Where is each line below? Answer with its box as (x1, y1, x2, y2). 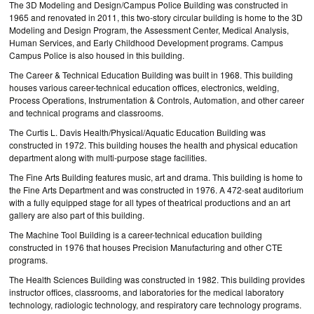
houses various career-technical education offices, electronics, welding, (9, 81, 279, 93)
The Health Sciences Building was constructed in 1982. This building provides (9, 273, 305, 285)
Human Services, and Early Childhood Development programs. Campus (9, 36, 283, 48)
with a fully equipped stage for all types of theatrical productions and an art (9, 196, 290, 208)
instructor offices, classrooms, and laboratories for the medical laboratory (9, 286, 284, 298)
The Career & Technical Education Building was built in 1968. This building (9, 69, 293, 81)
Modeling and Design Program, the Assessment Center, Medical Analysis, (9, 24, 289, 36)
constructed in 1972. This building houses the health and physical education (9, 139, 298, 151)
